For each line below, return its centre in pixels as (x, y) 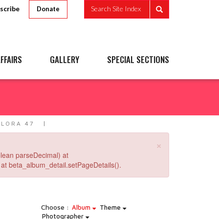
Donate (48, 9)
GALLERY (65, 59)
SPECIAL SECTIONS (138, 59)
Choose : (55, 207)
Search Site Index (116, 9)
